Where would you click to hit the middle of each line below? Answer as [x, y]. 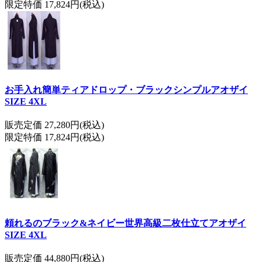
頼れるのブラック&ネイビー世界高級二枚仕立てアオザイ [125, 223]
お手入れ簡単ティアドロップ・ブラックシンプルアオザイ [126, 90]
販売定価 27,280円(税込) [54, 125]
